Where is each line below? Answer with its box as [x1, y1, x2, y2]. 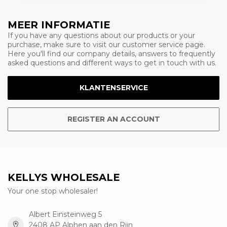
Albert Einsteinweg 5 [29, 209, 102, 219]
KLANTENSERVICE [79, 83, 148, 92]
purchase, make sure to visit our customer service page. [8, 40, 205, 49]
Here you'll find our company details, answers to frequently [8, 49, 215, 58]
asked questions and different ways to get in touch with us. [8, 58, 216, 67]
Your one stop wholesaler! [8, 186, 98, 196]
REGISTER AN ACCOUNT [67, 114, 160, 124]
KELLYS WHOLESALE [8, 171, 120, 183]
